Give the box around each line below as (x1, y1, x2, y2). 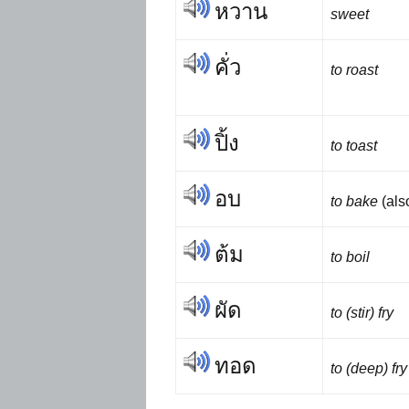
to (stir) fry (330, 305, 393, 321)
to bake (330, 194, 382, 210)
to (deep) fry (330, 361, 407, 377)
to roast (330, 62, 378, 79)
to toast (330, 138, 377, 154)
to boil (330, 249, 370, 266)
